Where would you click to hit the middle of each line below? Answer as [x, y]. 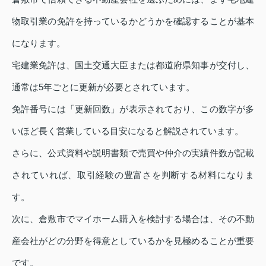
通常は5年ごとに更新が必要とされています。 [103, 87]
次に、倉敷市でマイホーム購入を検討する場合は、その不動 [133, 218]
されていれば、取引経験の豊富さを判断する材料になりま [133, 175]
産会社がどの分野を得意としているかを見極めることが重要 [133, 240]
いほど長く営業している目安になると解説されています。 [128, 131]
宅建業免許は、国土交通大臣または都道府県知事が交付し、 [133, 65]
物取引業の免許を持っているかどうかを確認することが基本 [133, 21]
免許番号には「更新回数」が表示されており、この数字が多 [133, 109]
